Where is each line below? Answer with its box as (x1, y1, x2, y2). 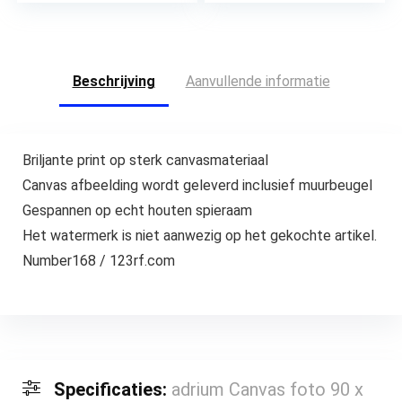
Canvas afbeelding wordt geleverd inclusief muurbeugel (22, 176, 372, 194)
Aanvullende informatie (185, 73, 330, 91)
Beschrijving (72, 73, 155, 91)
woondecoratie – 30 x (31, 25, 170, 43)
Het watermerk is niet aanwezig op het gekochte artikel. (22, 226, 377, 244)
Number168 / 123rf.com (22, 251, 175, 269)
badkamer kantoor (31, 7, 145, 25)
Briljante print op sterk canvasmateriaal (22, 151, 268, 169)
